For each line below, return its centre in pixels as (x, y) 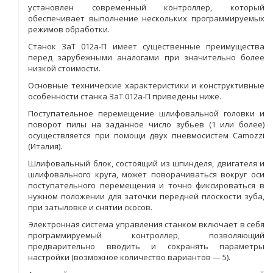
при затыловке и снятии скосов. (90, 207)
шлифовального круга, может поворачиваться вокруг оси (146, 174)
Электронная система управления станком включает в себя (146, 224)
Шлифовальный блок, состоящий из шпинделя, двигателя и (146, 163)
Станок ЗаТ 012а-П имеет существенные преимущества (146, 46)
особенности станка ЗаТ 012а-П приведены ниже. (125, 96)
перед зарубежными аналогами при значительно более (146, 57)
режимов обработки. (69, 29)
